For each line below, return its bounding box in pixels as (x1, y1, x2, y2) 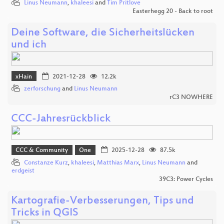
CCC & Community (15, 147, 68, 154)
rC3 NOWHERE (169, 93, 213, 101)
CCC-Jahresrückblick (11, 112, 110, 125)
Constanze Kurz (24, 159, 68, 166)
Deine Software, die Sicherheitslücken (11, 27, 194, 40)
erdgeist (11, 167, 34, 174)
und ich (11, 39, 46, 52)
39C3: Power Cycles (159, 175, 213, 183)
